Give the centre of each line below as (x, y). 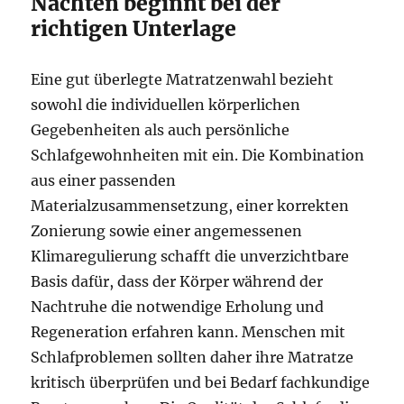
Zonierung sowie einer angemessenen (167, 231)
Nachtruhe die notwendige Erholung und (178, 307)
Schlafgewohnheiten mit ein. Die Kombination (198, 155)
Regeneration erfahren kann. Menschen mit (188, 332)
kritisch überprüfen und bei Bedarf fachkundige (201, 382)
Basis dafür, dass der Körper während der (177, 281)
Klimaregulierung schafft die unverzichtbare (190, 256)
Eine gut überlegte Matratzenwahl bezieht (183, 79)
